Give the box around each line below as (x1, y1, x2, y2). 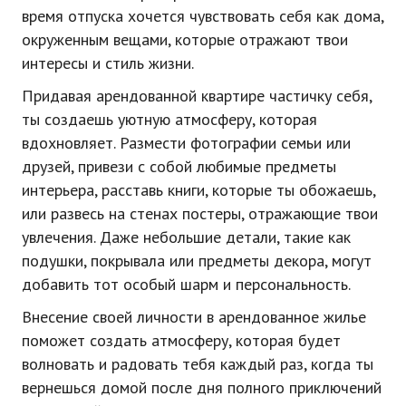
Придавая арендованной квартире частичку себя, (22, 85, 372, 106)
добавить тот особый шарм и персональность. (22, 274, 351, 295)
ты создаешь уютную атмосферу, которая (22, 109, 317, 130)
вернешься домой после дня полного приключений (22, 377, 382, 398)
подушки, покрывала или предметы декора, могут (22, 250, 372, 271)
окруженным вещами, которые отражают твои (22, 29, 348, 50)
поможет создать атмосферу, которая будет (22, 330, 341, 351)
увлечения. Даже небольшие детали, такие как (22, 227, 351, 247)
